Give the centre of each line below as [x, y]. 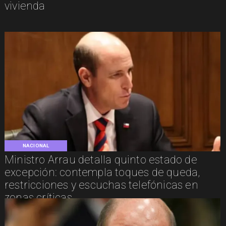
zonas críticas [38, 197]
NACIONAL [36, 145]
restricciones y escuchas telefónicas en [101, 185]
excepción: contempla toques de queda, [102, 172]
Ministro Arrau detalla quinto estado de [101, 159]
